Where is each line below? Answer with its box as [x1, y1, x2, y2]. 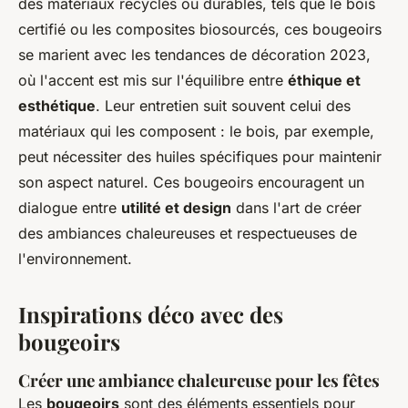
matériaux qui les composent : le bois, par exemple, [18, 122, 374, 141]
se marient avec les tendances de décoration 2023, [18, 46, 371, 65]
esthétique [18, 97, 96, 116]
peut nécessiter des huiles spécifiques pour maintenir [18, 148, 382, 167]
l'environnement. [18, 250, 132, 269]
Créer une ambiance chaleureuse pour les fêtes [18, 369, 380, 393]
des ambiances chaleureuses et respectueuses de [18, 224, 357, 243]
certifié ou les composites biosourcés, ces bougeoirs [18, 20, 382, 39]
